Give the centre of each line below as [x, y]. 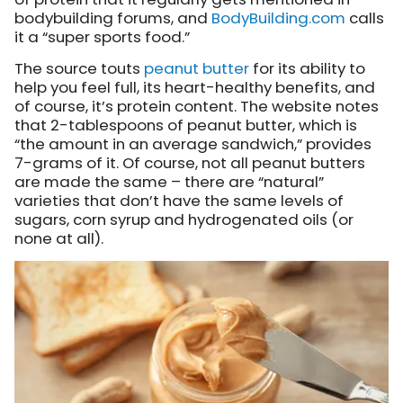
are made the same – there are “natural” [169, 182]
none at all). [59, 239]
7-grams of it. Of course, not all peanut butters [190, 163]
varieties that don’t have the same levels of [179, 201]
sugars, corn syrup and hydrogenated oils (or [184, 220]
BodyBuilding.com [278, 18]
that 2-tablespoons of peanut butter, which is [186, 125]
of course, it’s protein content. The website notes [197, 107]
